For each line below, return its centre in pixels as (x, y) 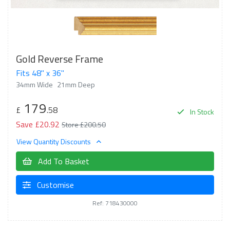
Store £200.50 (84, 124)
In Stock (201, 111)
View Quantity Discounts (54, 141)
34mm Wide (34, 84)
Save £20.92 (38, 124)
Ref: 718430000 (115, 203)
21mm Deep (76, 84)
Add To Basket (63, 161)
